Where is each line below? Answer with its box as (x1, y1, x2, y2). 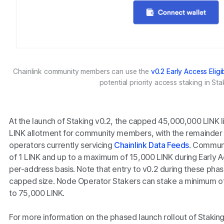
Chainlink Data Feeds (114, 139, 189, 150)
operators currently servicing (8, 139, 114, 150)
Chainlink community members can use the (13, 66, 151, 75)
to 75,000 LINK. (8, 187, 64, 198)
